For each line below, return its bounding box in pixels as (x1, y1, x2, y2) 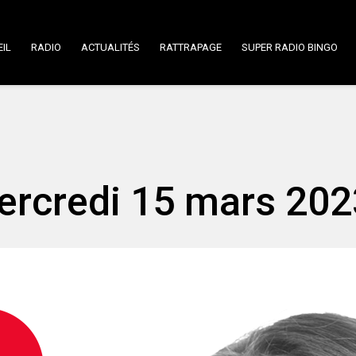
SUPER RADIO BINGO (242, 41, 338, 53)
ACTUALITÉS (81, 41, 140, 53)
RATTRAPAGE (160, 41, 222, 53)
